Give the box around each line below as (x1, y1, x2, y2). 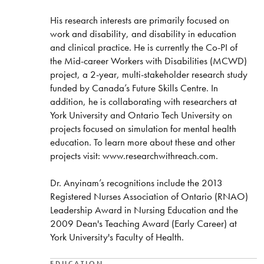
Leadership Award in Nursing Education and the (49, 203, 238, 216)
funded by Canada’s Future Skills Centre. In (49, 81, 218, 94)
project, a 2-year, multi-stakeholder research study (49, 67, 247, 81)
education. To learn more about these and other (49, 135, 235, 148)
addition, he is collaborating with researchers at (49, 94, 237, 108)
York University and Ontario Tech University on (49, 108, 232, 121)
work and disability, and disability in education (49, 27, 236, 40)
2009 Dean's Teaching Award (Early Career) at (49, 216, 237, 230)
